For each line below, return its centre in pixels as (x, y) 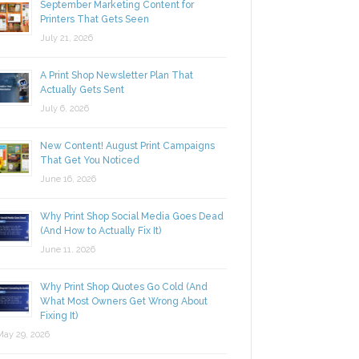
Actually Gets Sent (74, 114)
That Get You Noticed (81, 185)
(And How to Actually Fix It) (92, 255)
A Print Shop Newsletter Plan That (108, 100)
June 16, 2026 (60, 204)
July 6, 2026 (56, 133)
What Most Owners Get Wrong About (115, 326)
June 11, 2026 (59, 274)
